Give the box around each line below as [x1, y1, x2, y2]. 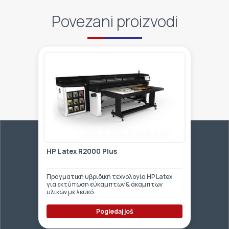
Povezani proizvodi [51, 11, 178, 32]
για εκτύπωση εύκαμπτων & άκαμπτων [47, 179, 163, 189]
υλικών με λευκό [47, 187, 94, 196]
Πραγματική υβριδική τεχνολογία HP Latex [47, 172, 172, 181]
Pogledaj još [96, 207, 133, 216]
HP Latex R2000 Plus [47, 146, 117, 156]
